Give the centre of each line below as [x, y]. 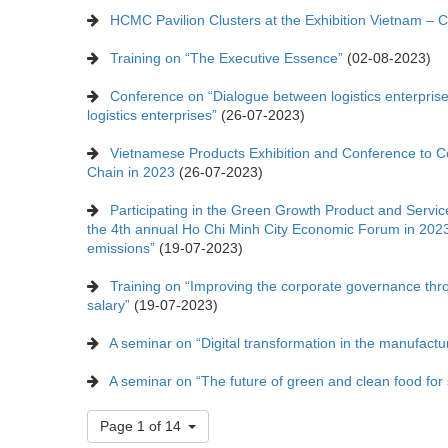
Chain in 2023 [131, 171]
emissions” [121, 247]
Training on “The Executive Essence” [226, 57]
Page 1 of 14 [140, 425]
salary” [108, 304]
